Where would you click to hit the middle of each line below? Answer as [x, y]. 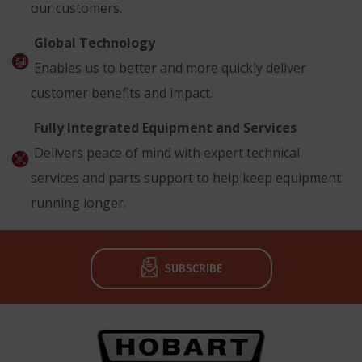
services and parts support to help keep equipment [186, 178]
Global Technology [93, 43]
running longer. [78, 203]
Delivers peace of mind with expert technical [165, 153]
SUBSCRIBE [193, 269]
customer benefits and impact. [122, 93]
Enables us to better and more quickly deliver [168, 68]
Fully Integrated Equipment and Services [164, 128]
